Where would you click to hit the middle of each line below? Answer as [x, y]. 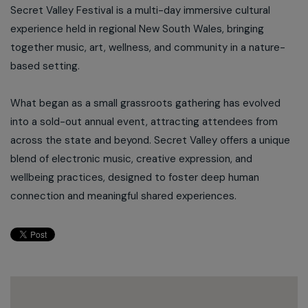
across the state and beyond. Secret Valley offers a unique [150, 140]
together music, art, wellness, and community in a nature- [148, 47]
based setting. [45, 66]
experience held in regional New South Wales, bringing [137, 29]
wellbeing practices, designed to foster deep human [135, 177]
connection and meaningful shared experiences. [123, 196]
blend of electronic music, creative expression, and [131, 159]
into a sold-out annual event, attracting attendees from [144, 122]
